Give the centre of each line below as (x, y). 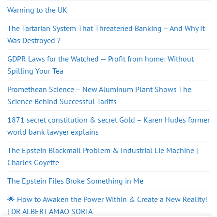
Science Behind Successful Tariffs (62, 101)
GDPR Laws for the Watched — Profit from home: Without (101, 58)
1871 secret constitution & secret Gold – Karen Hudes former (108, 119)
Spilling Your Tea (35, 70)
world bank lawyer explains (53, 132)
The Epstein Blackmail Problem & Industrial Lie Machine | (103, 150)
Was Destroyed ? (34, 40)
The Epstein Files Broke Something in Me (75, 180)
